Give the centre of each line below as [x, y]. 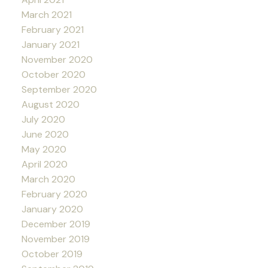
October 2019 [52, 254]
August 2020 [50, 104]
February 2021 [52, 29]
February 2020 [54, 194]
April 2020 [44, 164]
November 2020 [57, 59]
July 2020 [43, 119]
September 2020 [59, 89]
